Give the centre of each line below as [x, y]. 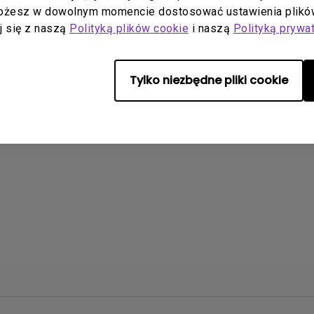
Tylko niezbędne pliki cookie [209, 80]
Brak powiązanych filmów [157, 52]
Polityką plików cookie [129, 28]
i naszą [211, 28]
